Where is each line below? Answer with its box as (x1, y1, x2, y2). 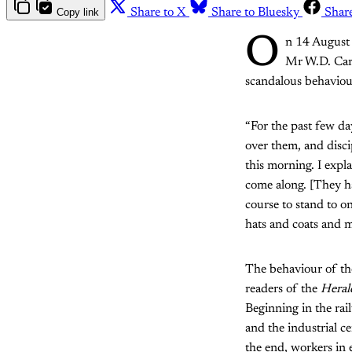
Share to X (130, 5, 186, 19)
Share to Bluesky (211, 5, 299, 19)
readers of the (245, 282, 321, 295)
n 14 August (285, 35, 350, 49)
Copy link (57, 5, 99, 18)
